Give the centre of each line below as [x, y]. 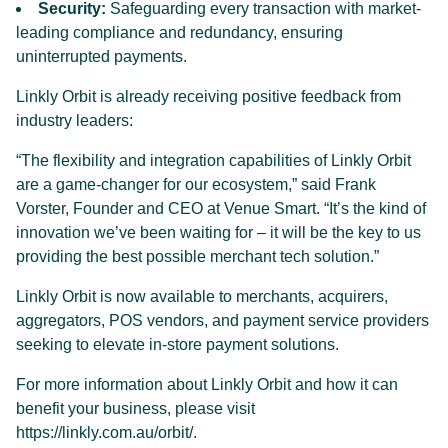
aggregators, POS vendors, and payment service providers [222, 321]
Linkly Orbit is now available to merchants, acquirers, [202, 297]
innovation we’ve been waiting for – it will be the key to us [218, 233]
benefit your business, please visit [135, 409]
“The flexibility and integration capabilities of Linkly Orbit [213, 161]
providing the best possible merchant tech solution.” [197, 257]
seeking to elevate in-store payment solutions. [177, 345]
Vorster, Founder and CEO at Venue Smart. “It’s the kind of [221, 209]
